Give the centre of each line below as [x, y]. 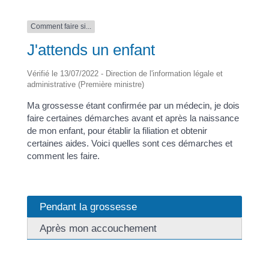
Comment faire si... [61, 27]
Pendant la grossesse [88, 207]
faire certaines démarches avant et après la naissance [133, 118]
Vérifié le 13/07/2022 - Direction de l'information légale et [125, 73]
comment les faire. [63, 156]
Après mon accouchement [98, 228]
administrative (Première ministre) [85, 84]
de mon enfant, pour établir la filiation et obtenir [117, 130]
